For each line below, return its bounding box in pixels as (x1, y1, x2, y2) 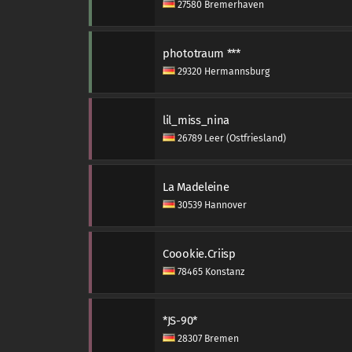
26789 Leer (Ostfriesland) (175, 133, 286, 144)
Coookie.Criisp (163, 247, 236, 261)
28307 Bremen (175, 333, 239, 344)
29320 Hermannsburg (175, 66, 269, 77)
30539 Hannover (175, 200, 247, 211)
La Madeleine (163, 180, 229, 194)
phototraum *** (163, 46, 240, 60)
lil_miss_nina (163, 113, 230, 127)
